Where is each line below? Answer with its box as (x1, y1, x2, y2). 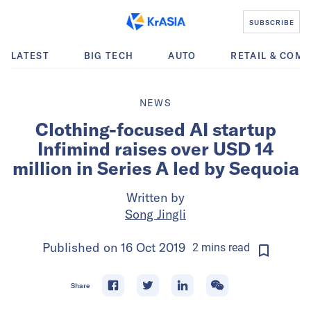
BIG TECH (83, 50, 134, 61)
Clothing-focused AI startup (35, 118, 276, 141)
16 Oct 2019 (121, 239, 185, 255)
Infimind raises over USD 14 (37, 137, 274, 160)
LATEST (11, 50, 49, 61)
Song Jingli (125, 206, 186, 222)
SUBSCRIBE (249, 17, 294, 26)
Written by (126, 190, 185, 205)
